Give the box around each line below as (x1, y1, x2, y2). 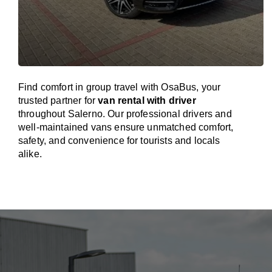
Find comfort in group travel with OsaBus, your (18, 82, 221, 92)
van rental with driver (98, 95, 196, 106)
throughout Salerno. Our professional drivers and (18, 109, 232, 119)
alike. (18, 149, 42, 159)
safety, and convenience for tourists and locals (18, 135, 220, 146)
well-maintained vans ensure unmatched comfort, (18, 122, 234, 132)
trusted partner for (18, 95, 98, 106)
